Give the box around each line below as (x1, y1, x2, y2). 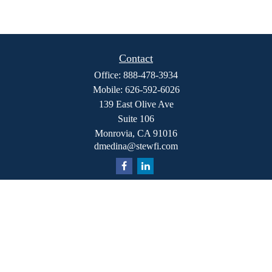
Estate (124, 238, 148, 249)
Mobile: (92, 84, 125, 95)
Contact (119, 52, 153, 64)
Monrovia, (95, 127, 135, 138)
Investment (115, 224, 157, 235)
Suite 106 (118, 113, 154, 124)
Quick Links (109, 194, 163, 207)
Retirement (115, 210, 157, 221)
